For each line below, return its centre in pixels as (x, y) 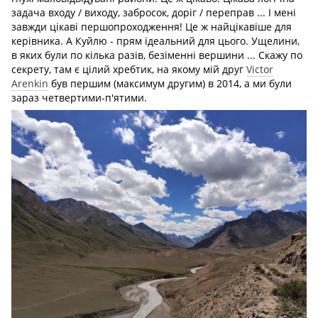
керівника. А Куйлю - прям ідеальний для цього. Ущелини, (155, 41)
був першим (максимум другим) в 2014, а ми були (170, 84)
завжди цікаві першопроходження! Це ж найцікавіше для (152, 27)
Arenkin (30, 84)
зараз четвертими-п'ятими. (79, 98)
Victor (260, 70)
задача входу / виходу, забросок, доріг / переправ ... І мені (154, 13)
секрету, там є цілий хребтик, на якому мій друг (129, 70)
